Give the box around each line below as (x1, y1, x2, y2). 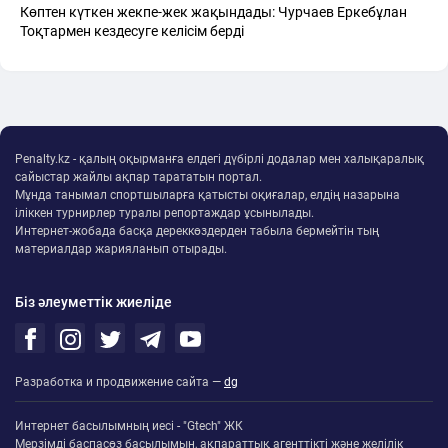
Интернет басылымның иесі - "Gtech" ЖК (15, 418, 243, 433)
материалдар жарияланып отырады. (15, 241, 227, 256)
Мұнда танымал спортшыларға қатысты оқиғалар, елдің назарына (15, 187, 400, 202)
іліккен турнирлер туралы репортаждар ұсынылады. (15, 205, 314, 220)
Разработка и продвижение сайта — (15, 374, 224, 389)
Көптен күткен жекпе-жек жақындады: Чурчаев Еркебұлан (20, 3, 407, 20)
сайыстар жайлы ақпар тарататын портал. (15, 169, 262, 184)
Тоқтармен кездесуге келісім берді (20, 22, 244, 39)
